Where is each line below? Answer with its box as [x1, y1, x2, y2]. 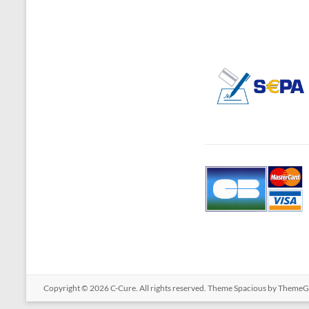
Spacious [234, 282, 266, 293]
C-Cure [110, 282, 136, 293]
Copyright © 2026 [43, 282, 110, 293]
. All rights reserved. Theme [136, 282, 234, 293]
